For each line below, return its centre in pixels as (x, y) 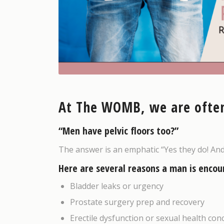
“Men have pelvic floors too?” (119, 130)
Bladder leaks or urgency (117, 186)
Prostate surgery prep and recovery (137, 202)
